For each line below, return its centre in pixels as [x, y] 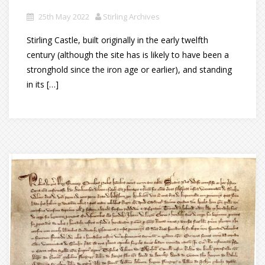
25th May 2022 [64, 16]
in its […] [43, 84]
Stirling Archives [131, 16]
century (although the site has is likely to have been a [128, 54]
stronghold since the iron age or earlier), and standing [129, 69]
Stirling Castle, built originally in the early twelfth [117, 40]
